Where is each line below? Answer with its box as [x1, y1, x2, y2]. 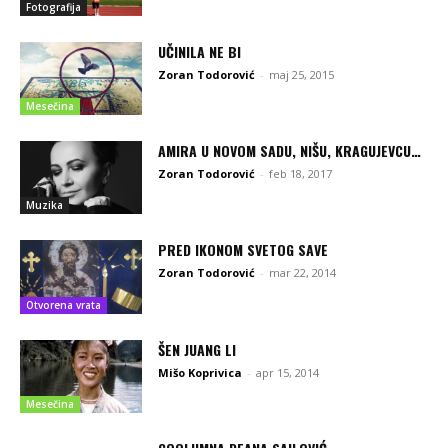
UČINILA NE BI [158, 40, 242, 62]
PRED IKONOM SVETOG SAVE [158, 239, 329, 261]
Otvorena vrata [26, 297, 101, 312]
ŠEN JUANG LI [158, 338, 237, 360]
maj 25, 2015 [269, 66, 335, 82]
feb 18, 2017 [269, 166, 333, 182]
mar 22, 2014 [269, 265, 337, 281]
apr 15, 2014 [256, 364, 320, 380]
